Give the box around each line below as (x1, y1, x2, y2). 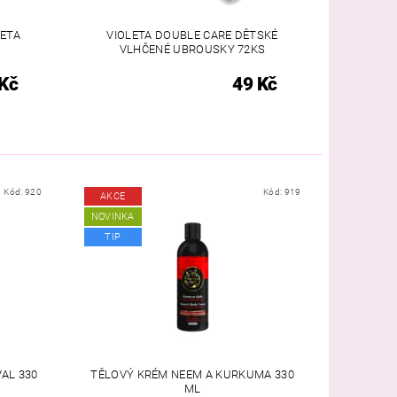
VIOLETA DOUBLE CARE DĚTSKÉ (106, 27, 278, 42)
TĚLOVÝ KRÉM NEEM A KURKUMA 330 (90, 368, 294, 382)
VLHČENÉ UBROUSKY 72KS (119, 42, 266, 56)
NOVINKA (90, 211, 135, 222)
